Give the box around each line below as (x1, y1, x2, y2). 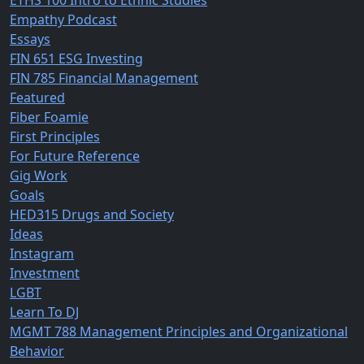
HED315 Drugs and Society (10, 206, 174, 224)
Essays (10, 30, 50, 49)
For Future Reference (10, 147, 140, 166)
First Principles (10, 128, 100, 146)
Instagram (10, 245, 74, 263)
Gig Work (10, 167, 67, 185)
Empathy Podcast (10, 11, 117, 29)
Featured (10, 89, 65, 107)
